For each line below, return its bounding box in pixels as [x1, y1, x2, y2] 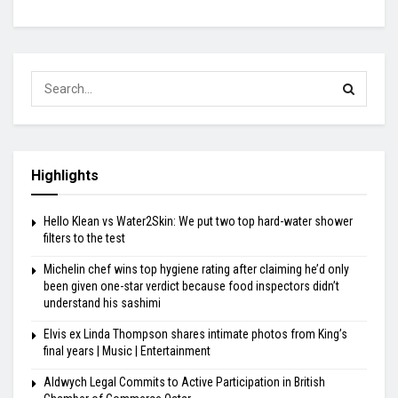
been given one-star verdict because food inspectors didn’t [44, 279, 339, 294]
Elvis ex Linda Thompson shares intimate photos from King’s [44, 327, 347, 342]
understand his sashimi [44, 296, 161, 311]
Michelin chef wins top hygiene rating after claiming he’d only [44, 262, 349, 277]
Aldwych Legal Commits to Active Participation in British [44, 375, 325, 390]
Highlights [31, 167, 99, 185]
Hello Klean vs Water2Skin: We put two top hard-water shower [44, 214, 353, 229]
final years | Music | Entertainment [44, 344, 211, 359]
